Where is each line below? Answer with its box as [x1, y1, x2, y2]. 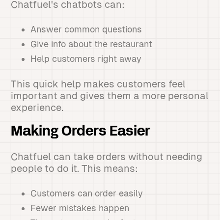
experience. [11, 102, 64, 113]
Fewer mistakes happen [30, 203, 130, 213]
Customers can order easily [30, 188, 143, 198]
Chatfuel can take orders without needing [11, 151, 203, 162]
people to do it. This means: [11, 163, 138, 174]
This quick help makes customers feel [11, 79, 186, 89]
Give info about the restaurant [30, 39, 153, 49]
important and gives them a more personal [11, 90, 209, 101]
